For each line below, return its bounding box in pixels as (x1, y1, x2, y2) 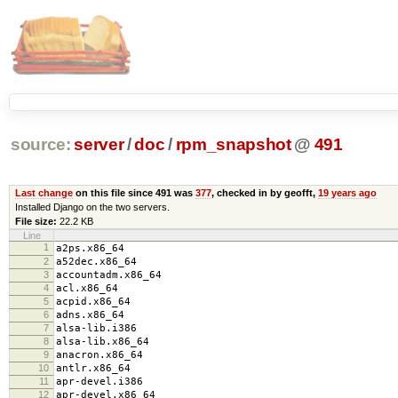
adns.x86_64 (56, 308, 124, 321)
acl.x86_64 (56, 282, 118, 294)
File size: (14, 215, 57, 227)
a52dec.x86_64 (56, 255, 137, 267)
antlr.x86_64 (56, 362, 131, 374)
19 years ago (317, 187, 377, 198)
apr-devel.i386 (56, 375, 143, 387)
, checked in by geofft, (211, 187, 318, 198)
